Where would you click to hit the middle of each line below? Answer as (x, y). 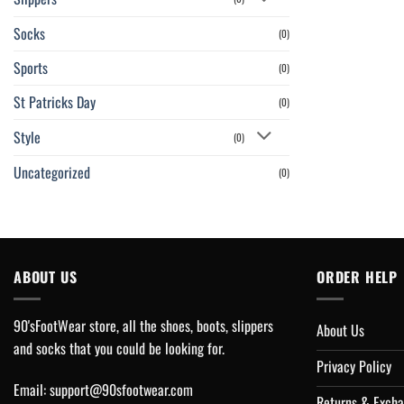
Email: (32, 390)
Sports (31, 67)
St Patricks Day (55, 101)
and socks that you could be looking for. (119, 349)
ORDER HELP (357, 276)
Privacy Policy (354, 367)
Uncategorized (52, 172)
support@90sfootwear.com (121, 390)
